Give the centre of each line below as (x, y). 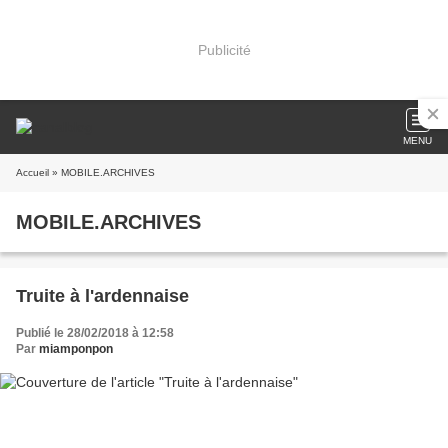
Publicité (224, 49)
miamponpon (76, 349)
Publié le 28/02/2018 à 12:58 (95, 333)
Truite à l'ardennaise (102, 296)
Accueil (32, 172)
